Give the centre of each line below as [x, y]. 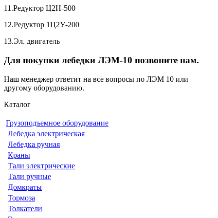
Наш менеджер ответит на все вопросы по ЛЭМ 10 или [96, 79]
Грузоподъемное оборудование [57, 123]
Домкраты [25, 187]
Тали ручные [29, 176]
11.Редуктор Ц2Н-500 [40, 8]
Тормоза [21, 198]
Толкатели [25, 208]
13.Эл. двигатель [32, 41]
